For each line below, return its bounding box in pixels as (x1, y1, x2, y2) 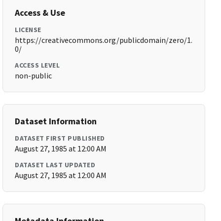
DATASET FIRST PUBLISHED (15, 134, 105, 143)
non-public (15, 71, 52, 80)
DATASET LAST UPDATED (15, 160, 96, 169)
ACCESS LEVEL (15, 61, 60, 70)
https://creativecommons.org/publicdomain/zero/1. (15, 35, 193, 45)
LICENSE (15, 25, 41, 34)
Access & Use (15, 7, 66, 18)
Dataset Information (15, 115, 97, 127)
